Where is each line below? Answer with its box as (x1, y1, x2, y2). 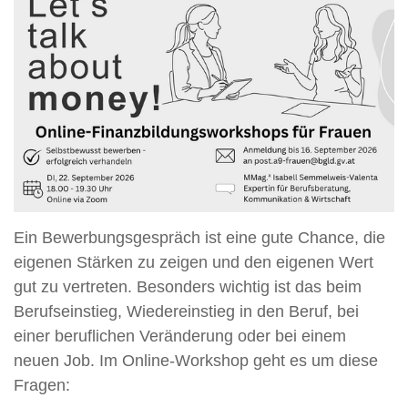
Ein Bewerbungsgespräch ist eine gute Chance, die (14, 228, 385, 247)
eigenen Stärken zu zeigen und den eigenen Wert (14, 252, 373, 271)
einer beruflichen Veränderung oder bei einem (14, 326, 346, 345)
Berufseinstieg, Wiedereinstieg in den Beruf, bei (14, 301, 359, 321)
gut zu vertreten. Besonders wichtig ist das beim (14, 277, 362, 296)
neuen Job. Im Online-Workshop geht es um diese (14, 351, 378, 370)
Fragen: (14, 375, 70, 394)
